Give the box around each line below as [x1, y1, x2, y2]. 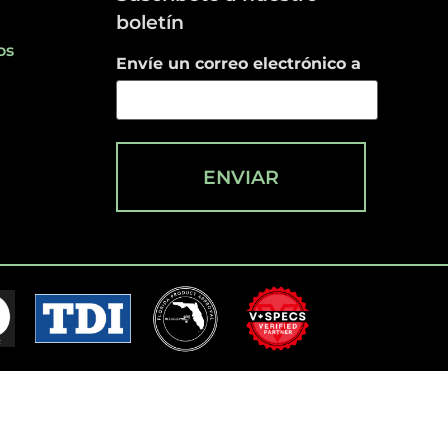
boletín [115, 9, 184, 34]
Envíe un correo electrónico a [115, 53, 361, 73]
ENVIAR [202, 164, 279, 189]
